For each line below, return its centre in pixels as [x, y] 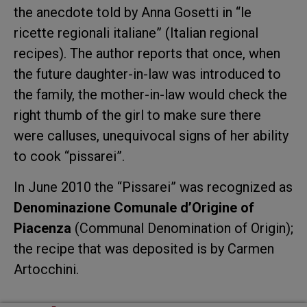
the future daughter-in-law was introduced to [147, 74]
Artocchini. [46, 269]
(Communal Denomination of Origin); [182, 228]
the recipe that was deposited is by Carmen [144, 248]
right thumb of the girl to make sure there [137, 115]
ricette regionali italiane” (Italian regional [136, 33]
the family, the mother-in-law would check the [150, 95]
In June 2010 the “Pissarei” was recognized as [153, 187]
